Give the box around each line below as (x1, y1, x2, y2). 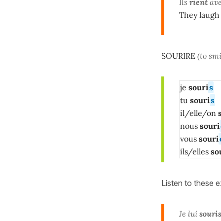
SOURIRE (161, 50, 195, 61)
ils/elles (180, 146, 211, 156)
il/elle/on (180, 108, 216, 118)
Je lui (179, 208, 199, 219)
